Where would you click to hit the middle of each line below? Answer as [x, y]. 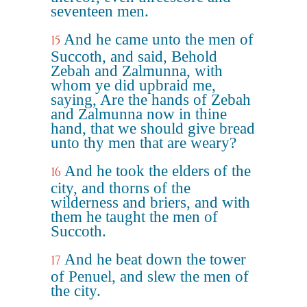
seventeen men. [100, 11]
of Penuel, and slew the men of [150, 277]
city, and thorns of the [121, 188]
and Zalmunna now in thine [139, 114]
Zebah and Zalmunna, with [137, 71]
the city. [76, 291]
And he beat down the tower [155, 259]
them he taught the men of [134, 217]
